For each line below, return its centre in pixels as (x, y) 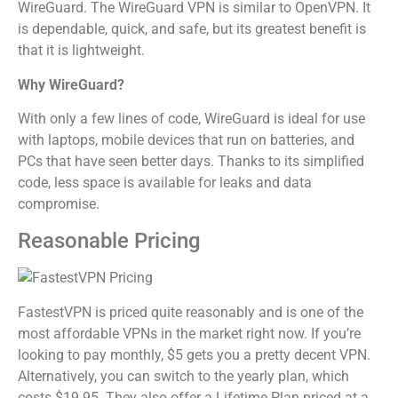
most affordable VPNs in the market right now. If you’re (189, 333)
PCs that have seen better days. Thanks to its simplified (191, 162)
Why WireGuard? (71, 84)
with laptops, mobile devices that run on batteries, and (186, 140)
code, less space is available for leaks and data (165, 183)
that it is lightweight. (81, 51)
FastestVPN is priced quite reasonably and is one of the (191, 312)
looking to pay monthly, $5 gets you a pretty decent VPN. (194, 354)
